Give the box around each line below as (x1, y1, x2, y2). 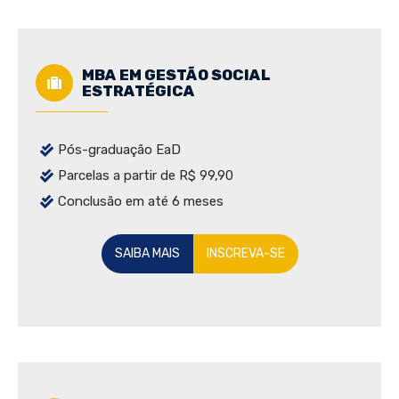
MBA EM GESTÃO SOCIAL (82, 66, 271, 85)
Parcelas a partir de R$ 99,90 (58, 167, 233, 184)
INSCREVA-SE (206, 246, 285, 262)
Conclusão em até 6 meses (58, 193, 224, 210)
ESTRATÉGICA (82, 82, 195, 101)
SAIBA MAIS (114, 246, 180, 262)
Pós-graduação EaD (58, 142, 181, 159)
